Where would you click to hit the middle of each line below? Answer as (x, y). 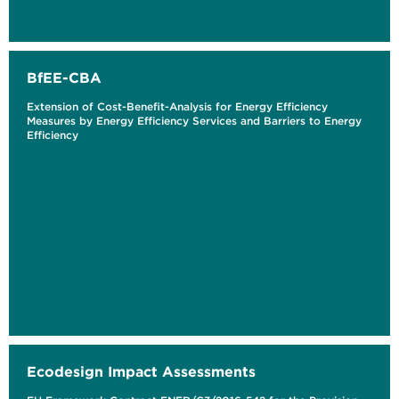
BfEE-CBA (64, 78)
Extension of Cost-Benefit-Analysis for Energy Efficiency (177, 107)
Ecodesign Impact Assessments (141, 372)
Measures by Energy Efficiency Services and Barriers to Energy (194, 121)
